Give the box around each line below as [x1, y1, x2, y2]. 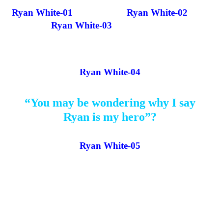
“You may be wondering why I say [25, 96, 195, 110]
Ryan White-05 [80, 140, 140, 151]
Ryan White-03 [51, 20, 112, 30]
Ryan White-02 [127, 7, 188, 18]
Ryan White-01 [12, 7, 73, 18]
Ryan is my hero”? [63, 110, 157, 124]
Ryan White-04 [80, 66, 140, 77]
